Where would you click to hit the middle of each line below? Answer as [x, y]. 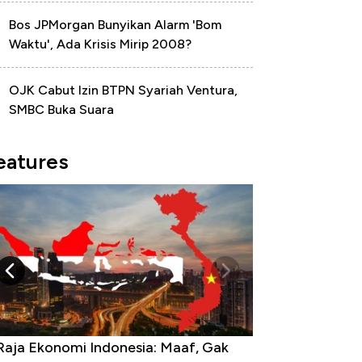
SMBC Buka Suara [61, 109]
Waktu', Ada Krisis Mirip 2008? [100, 44]
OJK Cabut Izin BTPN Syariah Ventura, [123, 90]
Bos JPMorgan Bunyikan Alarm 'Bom [115, 25]
